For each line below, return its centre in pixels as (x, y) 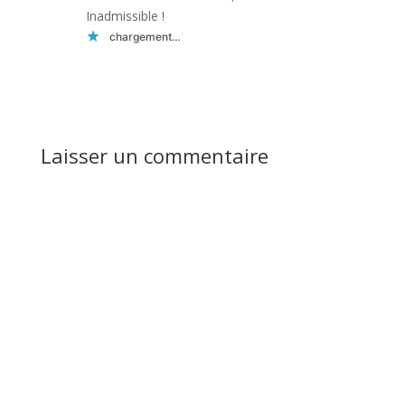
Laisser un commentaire (154, 156)
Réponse (358, 79)
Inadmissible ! (125, 16)
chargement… (145, 36)
